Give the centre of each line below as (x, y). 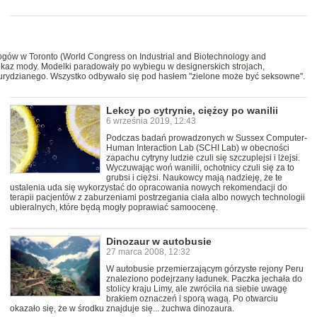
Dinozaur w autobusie (159, 242)
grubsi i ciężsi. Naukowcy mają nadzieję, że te (194, 178)
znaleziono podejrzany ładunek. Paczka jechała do (204, 279)
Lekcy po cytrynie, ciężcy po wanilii (192, 111)
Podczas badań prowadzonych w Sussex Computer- (207, 138)
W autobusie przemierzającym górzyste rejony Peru (205, 269)
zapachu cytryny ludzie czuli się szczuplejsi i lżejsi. (203, 158)
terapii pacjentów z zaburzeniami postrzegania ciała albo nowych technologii (157, 198)
